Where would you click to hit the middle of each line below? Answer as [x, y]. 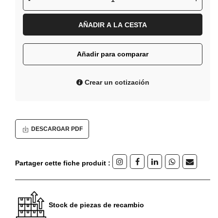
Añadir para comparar [113, 54]
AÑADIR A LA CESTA [113, 25]
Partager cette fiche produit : [63, 163]
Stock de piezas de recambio [96, 205]
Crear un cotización [116, 82]
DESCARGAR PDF [57, 129]
